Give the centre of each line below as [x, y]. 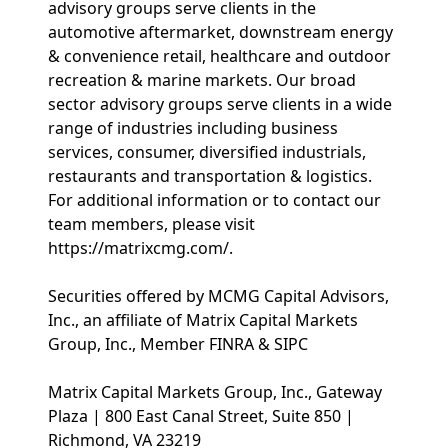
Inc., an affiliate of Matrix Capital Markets [203, 320]
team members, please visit [151, 224]
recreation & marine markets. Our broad [202, 80]
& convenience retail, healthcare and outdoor [219, 56]
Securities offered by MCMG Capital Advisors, [218, 296]
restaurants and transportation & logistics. [210, 176]
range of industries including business [193, 128]
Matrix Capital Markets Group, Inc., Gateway [215, 392]
